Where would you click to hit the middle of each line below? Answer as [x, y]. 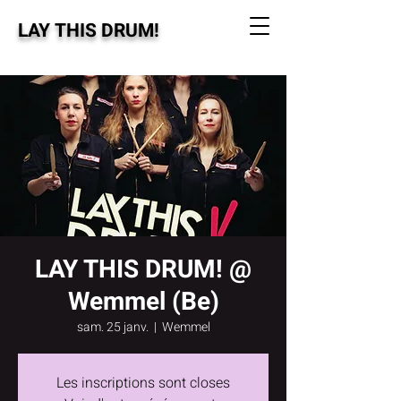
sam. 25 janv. [112, 327]
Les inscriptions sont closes [143, 383]
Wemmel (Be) [143, 302]
